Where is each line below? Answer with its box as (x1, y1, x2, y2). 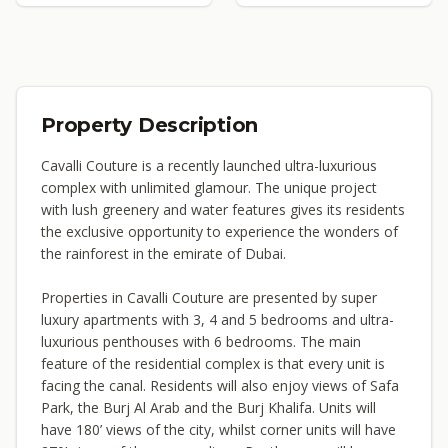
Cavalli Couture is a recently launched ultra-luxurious (41, 156, 377, 175)
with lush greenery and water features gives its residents (41, 200, 405, 219)
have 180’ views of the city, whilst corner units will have (41, 420, 396, 439)
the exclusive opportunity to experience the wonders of (41, 222, 398, 241)
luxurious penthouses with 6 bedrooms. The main (41, 332, 361, 351)
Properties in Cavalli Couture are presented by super (41, 288, 377, 307)
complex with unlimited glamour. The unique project (41, 178, 377, 197)
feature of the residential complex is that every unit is (41, 354, 385, 373)
